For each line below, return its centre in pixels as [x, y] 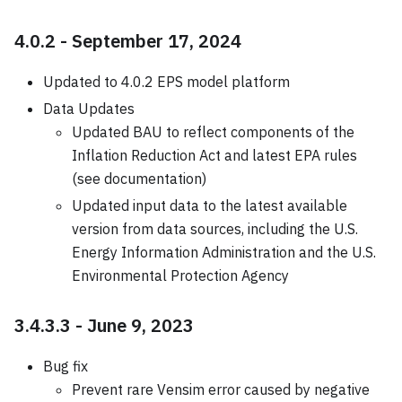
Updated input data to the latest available [210, 205]
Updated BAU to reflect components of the [213, 131]
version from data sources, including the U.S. [215, 228]
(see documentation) [139, 178]
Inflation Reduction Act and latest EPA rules [214, 155]
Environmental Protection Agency [180, 275]
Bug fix [66, 366]
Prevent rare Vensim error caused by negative [221, 389]
